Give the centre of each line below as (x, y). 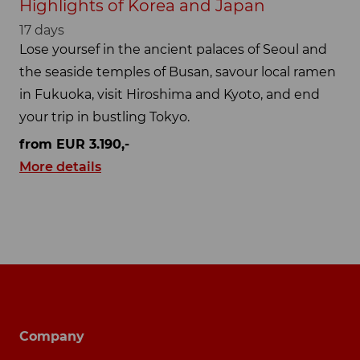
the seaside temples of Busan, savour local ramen (178, 72)
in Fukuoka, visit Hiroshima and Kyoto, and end (170, 94)
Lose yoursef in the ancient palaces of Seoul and (173, 49)
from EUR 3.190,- (74, 145)
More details (60, 167)
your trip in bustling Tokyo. (104, 117)
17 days (42, 30)
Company (52, 337)
